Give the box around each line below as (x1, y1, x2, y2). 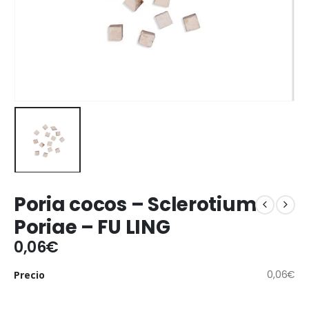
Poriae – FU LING (14, 213, 170, 241)
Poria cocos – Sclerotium (14, 190, 257, 218)
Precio (14, 268, 45, 282)
